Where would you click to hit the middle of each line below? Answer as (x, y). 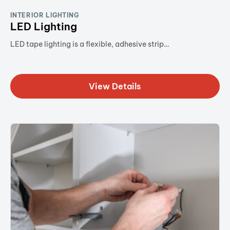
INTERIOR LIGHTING (45, 15)
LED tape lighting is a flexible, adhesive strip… (90, 44)
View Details (115, 86)
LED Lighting (44, 26)
